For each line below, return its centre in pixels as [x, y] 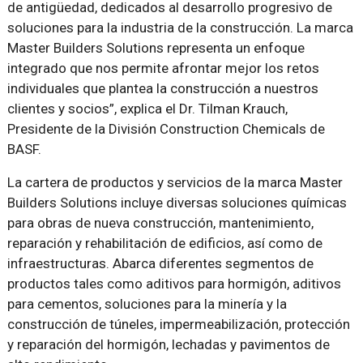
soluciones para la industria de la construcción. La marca [180, 28]
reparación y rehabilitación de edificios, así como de [164, 243]
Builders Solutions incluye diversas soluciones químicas [177, 203]
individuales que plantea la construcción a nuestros [162, 89]
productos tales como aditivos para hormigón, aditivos [174, 284]
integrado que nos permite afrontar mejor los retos [163, 68]
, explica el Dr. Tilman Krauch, [201, 109]
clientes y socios [58, 109]
